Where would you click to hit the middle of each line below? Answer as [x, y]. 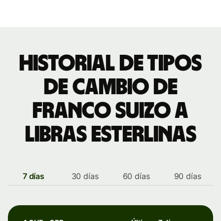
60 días [136, 176]
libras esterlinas [110, 135]
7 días [34, 176]
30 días [85, 176]
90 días [187, 176]
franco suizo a [110, 111]
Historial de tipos [110, 64]
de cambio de [110, 87]
